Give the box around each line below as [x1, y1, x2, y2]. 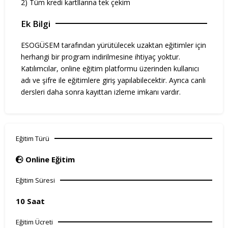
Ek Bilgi [21, 17, 50, 30]
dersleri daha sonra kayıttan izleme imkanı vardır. [21, 87, 181, 97]
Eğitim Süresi [16, 175, 55, 185]
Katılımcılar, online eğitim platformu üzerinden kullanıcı [21, 63, 199, 73]
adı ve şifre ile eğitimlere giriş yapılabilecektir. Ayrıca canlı [21, 75, 206, 85]
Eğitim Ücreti [16, 217, 53, 226]
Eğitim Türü [16, 133, 49, 143]
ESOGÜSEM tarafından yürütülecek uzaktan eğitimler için [21, 40, 206, 50]
